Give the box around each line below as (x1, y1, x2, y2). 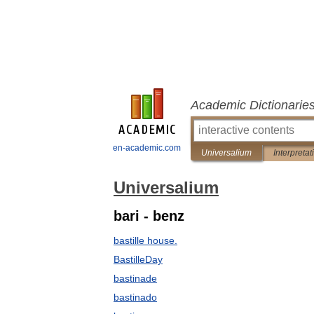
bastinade (114, 273, 157, 284)
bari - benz (114, 208, 184, 224)
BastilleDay (114, 254, 163, 265)
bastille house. (114, 235, 177, 246)
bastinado (114, 292, 157, 303)
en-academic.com (113, 143, 181, 153)
